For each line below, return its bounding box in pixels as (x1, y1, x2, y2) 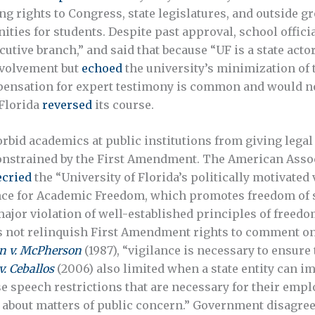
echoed (82, 60, 122, 75)
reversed (42, 97, 92, 112)
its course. (92, 97, 154, 112)
